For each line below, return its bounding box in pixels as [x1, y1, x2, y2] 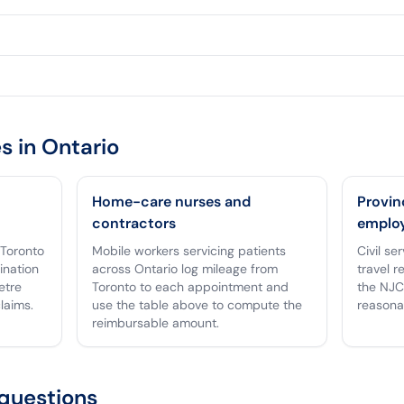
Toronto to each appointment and [92, 279, 289, 295]
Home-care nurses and [92, 192, 252, 211]
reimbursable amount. [92, 315, 220, 331]
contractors [92, 214, 177, 233]
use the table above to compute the [92, 297, 303, 313]
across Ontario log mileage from [92, 261, 279, 277]
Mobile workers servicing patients [92, 243, 287, 259]
